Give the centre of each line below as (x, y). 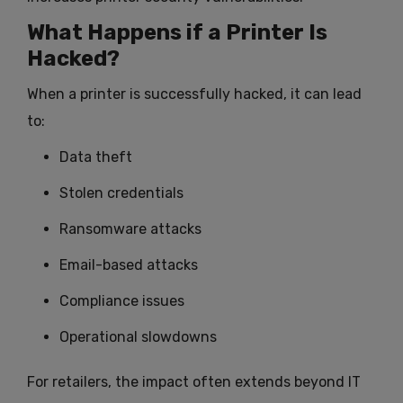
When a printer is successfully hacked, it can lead (194, 94)
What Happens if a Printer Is (177, 33)
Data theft (96, 157)
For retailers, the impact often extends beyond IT (194, 382)
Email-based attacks (129, 265)
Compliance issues (122, 301)
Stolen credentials (121, 193)
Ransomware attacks (130, 229)
